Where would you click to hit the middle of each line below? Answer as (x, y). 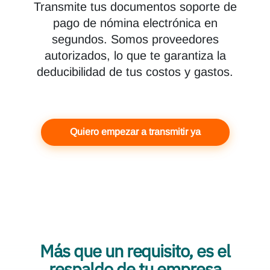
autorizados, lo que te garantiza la (135, 55)
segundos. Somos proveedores (135, 39)
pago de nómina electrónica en (135, 23)
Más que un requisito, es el (135, 251)
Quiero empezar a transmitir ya (135, 132)
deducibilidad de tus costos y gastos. (135, 72)
